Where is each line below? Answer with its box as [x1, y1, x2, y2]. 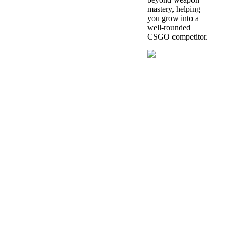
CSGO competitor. [147, 32, 208, 42]
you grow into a [147, 14, 199, 23]
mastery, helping [147, 5, 200, 14]
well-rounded [147, 23, 190, 32]
